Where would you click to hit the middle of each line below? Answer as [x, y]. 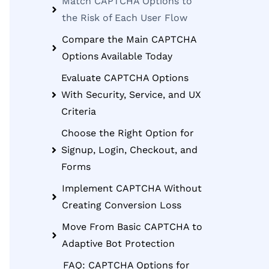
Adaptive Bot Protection [119, 243]
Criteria [78, 111]
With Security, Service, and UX [131, 95]
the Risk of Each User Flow [125, 18]
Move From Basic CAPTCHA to [132, 227]
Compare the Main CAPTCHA [129, 39]
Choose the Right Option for [127, 133]
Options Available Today [117, 56]
